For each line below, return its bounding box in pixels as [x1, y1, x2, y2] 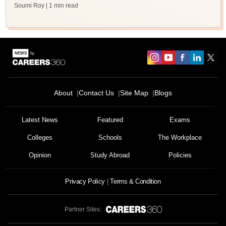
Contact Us [79, 89, 114, 97]
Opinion [29, 151, 51, 159]
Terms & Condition [110, 178, 161, 185]
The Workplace [158, 134, 202, 141]
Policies [168, 151, 192, 159]
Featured [97, 116, 123, 124]
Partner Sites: [64, 206, 101, 213]
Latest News [22, 116, 59, 124]
